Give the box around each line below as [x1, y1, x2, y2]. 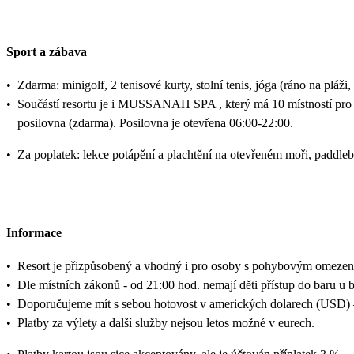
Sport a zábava [6, 45, 87, 59]
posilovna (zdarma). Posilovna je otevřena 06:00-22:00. [17, 116, 293, 130]
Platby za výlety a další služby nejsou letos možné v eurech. [17, 315, 314, 330]
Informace [6, 225, 62, 239]
